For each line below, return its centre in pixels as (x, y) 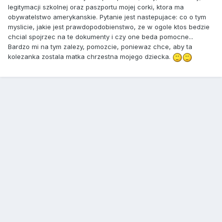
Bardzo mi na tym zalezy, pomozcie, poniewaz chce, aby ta (100, 47)
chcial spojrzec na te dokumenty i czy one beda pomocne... (101, 37)
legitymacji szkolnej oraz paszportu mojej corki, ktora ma (96, 7)
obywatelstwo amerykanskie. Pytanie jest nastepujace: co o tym (107, 17)
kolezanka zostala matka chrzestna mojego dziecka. (90, 57)
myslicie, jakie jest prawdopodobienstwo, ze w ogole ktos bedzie (109, 27)
